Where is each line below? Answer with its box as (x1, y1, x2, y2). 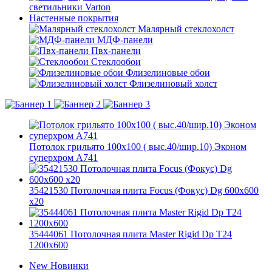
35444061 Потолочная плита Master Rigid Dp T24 (29, 229, 232, 239)
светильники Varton (29, 2, 110, 12)
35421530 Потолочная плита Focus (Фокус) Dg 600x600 (29, 185, 259, 195)
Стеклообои (91, 56, 141, 67)
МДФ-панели (97, 35, 153, 45)
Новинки (50, 260, 89, 271)
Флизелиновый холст (129, 78, 217, 89)
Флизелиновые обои (126, 67, 210, 78)
